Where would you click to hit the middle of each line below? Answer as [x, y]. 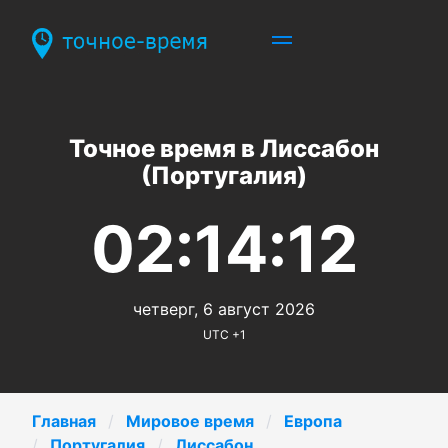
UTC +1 [224, 334]
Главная [64, 420]
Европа [313, 420]
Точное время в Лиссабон [224, 148]
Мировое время [190, 420]
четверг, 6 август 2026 [224, 308]
